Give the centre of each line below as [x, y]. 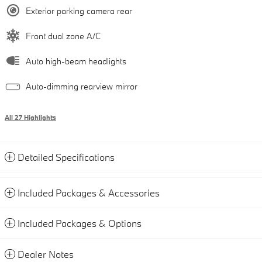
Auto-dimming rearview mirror [82, 86]
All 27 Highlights [30, 117]
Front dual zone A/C [63, 36]
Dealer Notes [46, 254]
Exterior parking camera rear [79, 11]
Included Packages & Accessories [89, 192]
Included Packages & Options [80, 223]
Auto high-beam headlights [76, 61]
